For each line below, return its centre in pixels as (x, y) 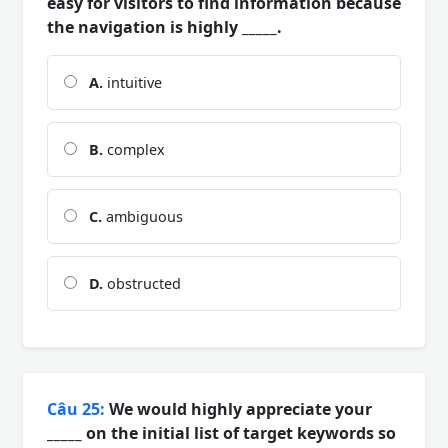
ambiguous (142, 216)
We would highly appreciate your (238, 408)
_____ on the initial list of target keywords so (221, 432)
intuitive (132, 82)
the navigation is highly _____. (164, 26)
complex (134, 149)
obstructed (142, 283)
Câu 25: (76, 408)
